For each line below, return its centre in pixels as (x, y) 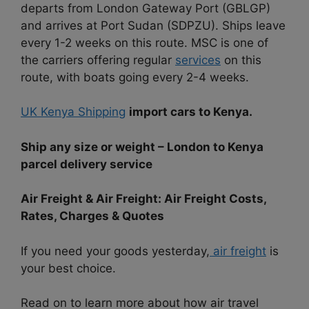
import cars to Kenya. (191, 112)
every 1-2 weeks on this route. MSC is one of (144, 42)
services (198, 60)
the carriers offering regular (98, 60)
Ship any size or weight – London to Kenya (142, 147)
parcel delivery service (87, 164)
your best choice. (68, 268)
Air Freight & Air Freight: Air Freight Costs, (143, 199)
